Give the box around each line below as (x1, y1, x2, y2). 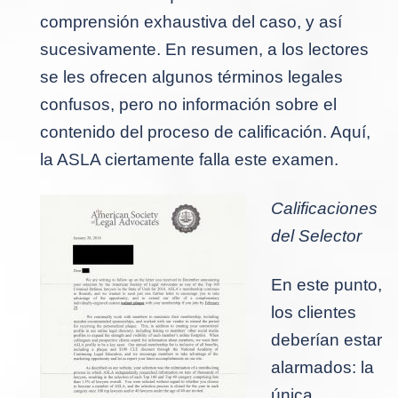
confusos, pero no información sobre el (40, 94, 337, 114)
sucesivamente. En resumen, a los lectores (40, 39, 369, 59)
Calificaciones (271, 198, 378, 218)
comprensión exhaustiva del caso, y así (40, 12, 342, 31)
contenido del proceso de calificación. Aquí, (40, 122, 370, 141)
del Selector (271, 226, 362, 245)
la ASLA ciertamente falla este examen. (40, 149, 338, 169)
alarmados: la (271, 357, 374, 377)
